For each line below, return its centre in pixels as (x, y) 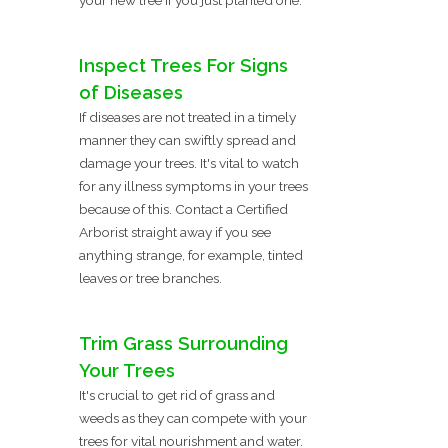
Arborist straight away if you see (175, 231)
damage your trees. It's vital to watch (189, 162)
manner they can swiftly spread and (187, 139)
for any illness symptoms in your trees (193, 185)
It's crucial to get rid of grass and (177, 394)
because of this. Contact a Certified (183, 208)
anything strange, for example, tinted (191, 254)
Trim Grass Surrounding (183, 343)
